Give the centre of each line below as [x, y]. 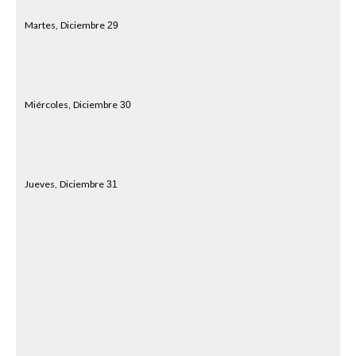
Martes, [41, 25]
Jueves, [41, 184]
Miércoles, [48, 104]
